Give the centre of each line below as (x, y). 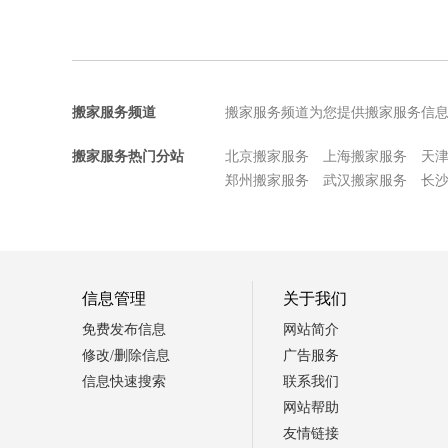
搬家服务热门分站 (128, 156)
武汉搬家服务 (365, 180)
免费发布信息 (124, 329)
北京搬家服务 (267, 156)
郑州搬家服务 (267, 180)
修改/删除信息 (126, 355)
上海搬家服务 (365, 156)
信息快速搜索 (124, 381)
